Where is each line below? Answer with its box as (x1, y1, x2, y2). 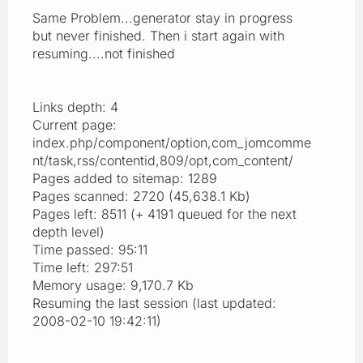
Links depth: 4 (32, 98, 118, 115)
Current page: (32, 116, 117, 133)
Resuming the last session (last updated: (32, 294, 276, 311)
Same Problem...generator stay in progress (32, 9, 293, 26)
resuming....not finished (32, 45, 175, 62)
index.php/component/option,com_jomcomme (32, 134, 311, 151)
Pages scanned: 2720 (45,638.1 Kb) (32, 187, 250, 204)
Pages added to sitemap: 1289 (32, 169, 217, 186)
